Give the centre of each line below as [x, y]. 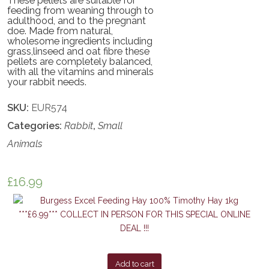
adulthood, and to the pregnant [77, 21]
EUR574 [50, 108]
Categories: [36, 126]
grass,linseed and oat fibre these [79, 52]
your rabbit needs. [47, 82]
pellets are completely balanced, [80, 62]
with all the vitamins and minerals [81, 72]
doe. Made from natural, [60, 31]
